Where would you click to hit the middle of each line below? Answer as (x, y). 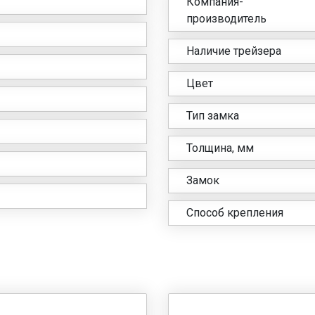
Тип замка (213, 115)
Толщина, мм (220, 148)
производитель (226, 18)
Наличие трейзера (234, 51)
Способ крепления (235, 212)
